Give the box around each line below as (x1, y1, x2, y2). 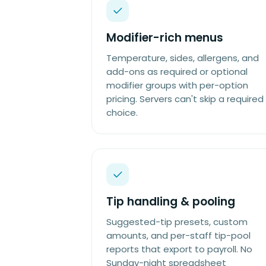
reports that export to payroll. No (106, 243, 252, 255)
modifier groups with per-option (106, 79, 248, 91)
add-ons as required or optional (106, 65, 248, 78)
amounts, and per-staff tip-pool (106, 229, 251, 242)
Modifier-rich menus (106, 30, 223, 46)
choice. (106, 106, 138, 119)
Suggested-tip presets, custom (106, 216, 248, 228)
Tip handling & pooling (106, 194, 235, 210)
